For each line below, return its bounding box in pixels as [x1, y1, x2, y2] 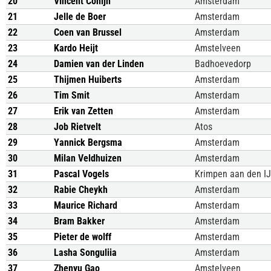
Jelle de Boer [54, 11, 106, 22]
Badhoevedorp [195, 58, 251, 70]
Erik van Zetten [54, 105, 113, 117]
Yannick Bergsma [54, 137, 122, 148]
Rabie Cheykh [54, 184, 108, 195]
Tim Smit [54, 90, 90, 101]
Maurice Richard [54, 200, 117, 211]
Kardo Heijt [54, 42, 98, 54]
